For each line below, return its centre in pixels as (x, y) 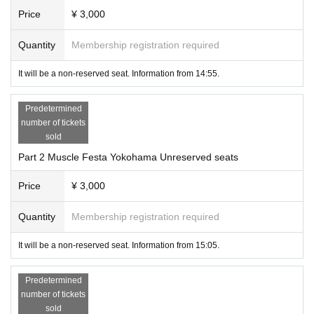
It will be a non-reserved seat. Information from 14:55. (119, 73)
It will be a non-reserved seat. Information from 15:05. (119, 245)
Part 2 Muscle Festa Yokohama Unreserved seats (128, 157)
